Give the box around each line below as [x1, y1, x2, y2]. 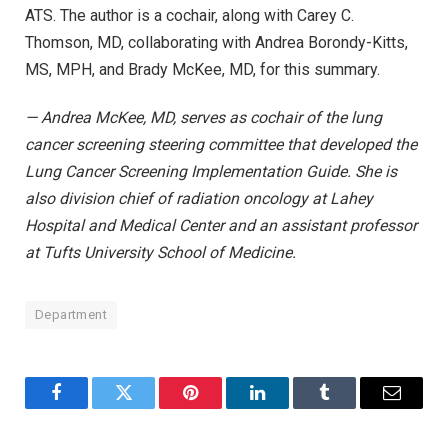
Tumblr [323, 398, 376, 417]
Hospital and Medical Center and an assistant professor [25, 215, 417, 235]
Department [35, 306, 107, 322]
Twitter [122, 398, 174, 417]
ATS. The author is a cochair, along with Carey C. [25, 6, 354, 26]
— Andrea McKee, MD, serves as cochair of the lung [25, 107, 382, 127]
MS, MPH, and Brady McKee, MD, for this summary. [25, 60, 380, 80]
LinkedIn [256, 398, 322, 417]
